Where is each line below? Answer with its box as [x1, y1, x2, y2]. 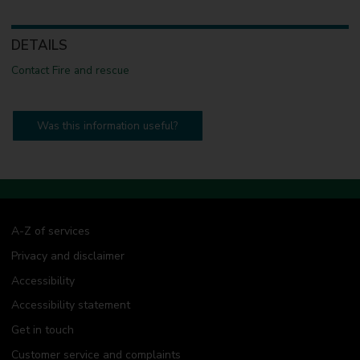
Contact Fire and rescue [10, 62, 129, 78]
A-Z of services [10, 223, 90, 239]
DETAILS [10, 36, 67, 55]
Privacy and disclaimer [10, 247, 125, 264]
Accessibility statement [10, 297, 130, 313]
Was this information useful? [37, 117, 178, 133]
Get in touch [10, 322, 74, 338]
